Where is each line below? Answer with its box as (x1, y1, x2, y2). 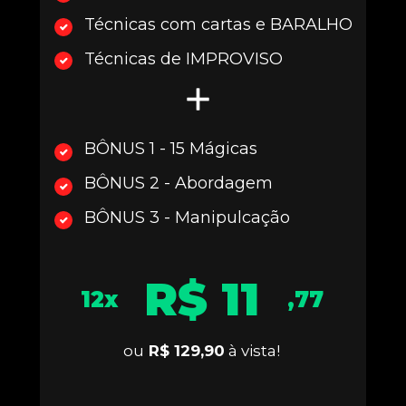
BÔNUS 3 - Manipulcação (84, 208, 291, 228)
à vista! (225, 342, 281, 361)
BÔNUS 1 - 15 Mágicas (84, 139, 258, 159)
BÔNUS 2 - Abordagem (84, 173, 274, 194)
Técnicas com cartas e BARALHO (84, 14, 353, 35)
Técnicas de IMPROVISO (84, 49, 283, 70)
